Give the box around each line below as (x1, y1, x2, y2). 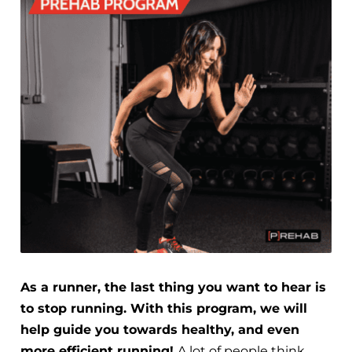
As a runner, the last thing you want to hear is (20, 279, 326, 295)
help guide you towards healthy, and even (20, 321, 299, 337)
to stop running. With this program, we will (20, 300, 307, 316)
